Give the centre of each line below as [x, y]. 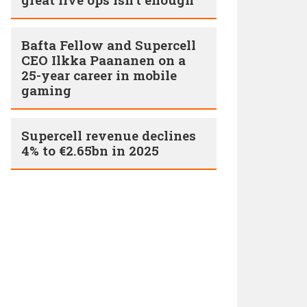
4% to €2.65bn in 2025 [90, 150]
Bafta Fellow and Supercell [109, 45]
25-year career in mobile [99, 75]
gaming [46, 90]
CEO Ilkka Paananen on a [103, 60]
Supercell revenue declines [109, 135]
